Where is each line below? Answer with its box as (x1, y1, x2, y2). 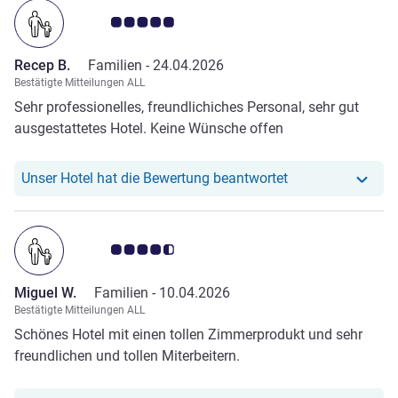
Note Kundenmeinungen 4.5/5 (84, 240, 273, 258)
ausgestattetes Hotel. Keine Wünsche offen (14, 119, 283, 137)
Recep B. (14, 56, 70, 74)
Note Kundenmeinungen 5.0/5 (84, 12, 273, 30)
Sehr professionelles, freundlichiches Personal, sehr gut (14, 98, 359, 115)
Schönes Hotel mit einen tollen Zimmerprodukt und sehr (14, 325, 362, 343)
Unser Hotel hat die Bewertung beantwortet (21, 169, 288, 187)
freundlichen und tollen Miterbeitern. (14, 346, 240, 364)
